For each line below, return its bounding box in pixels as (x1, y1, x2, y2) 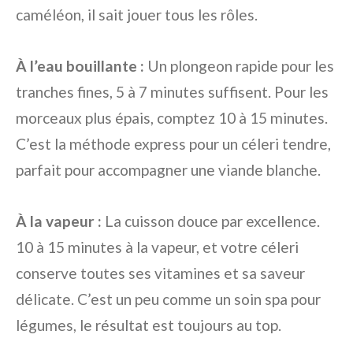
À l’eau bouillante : (16, 57, 144, 76)
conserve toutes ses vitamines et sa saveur (16, 264, 305, 283)
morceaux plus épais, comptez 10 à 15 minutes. (16, 109, 328, 128)
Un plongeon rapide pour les (144, 57, 334, 76)
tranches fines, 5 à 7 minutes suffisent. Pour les (16, 83, 329, 102)
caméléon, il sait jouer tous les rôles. (16, 6, 258, 24)
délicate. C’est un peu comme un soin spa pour (16, 290, 321, 309)
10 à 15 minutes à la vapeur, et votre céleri (16, 238, 299, 257)
